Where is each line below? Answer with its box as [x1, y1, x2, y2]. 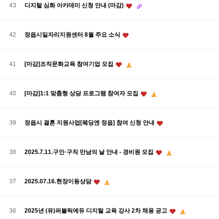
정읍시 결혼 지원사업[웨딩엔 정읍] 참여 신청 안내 [24, 119, 156, 126]
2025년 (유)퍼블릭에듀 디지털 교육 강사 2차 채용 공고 [24, 207, 169, 214]
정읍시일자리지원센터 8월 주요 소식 [24, 31, 122, 38]
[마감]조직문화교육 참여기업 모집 [24, 60, 115, 67]
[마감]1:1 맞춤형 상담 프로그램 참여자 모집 [24, 89, 140, 97]
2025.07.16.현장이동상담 [24, 177, 93, 185]
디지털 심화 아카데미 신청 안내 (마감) [24, 1, 125, 9]
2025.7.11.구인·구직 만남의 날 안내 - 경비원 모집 [24, 148, 155, 155]
